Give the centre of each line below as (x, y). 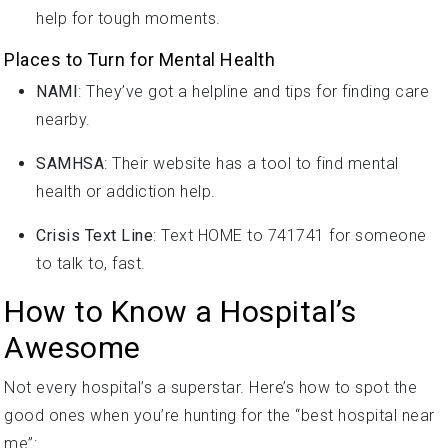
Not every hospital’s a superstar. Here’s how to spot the (210, 387)
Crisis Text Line (94, 235)
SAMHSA (70, 163)
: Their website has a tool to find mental (251, 163)
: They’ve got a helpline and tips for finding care (253, 91)
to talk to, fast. (91, 263)
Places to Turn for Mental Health (139, 59)
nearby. (63, 119)
